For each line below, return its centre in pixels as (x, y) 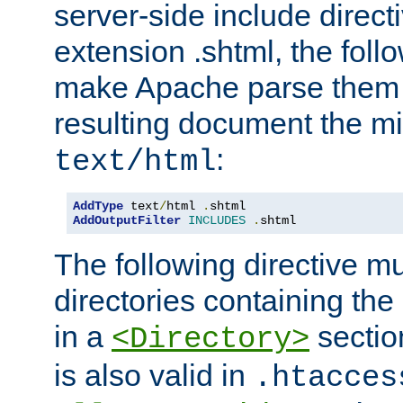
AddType (98, 206)
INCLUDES (217, 220)
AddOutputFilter (127, 220)
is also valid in (154, 375)
